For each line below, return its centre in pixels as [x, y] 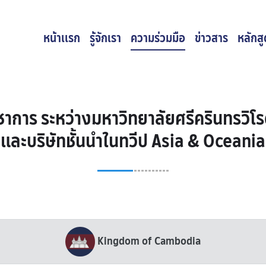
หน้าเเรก [62, 38]
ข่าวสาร [211, 38]
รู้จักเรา [105, 38]
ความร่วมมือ [158, 38]
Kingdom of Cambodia [149, 241]
